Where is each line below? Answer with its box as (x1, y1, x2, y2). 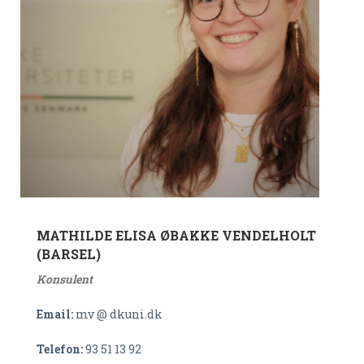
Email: (37, 306, 73, 322)
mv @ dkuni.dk (73, 306, 162, 322)
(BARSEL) (37, 245, 101, 262)
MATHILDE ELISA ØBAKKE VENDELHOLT (37, 227, 316, 244)
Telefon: (37, 341, 85, 357)
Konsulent (37, 271, 93, 287)
